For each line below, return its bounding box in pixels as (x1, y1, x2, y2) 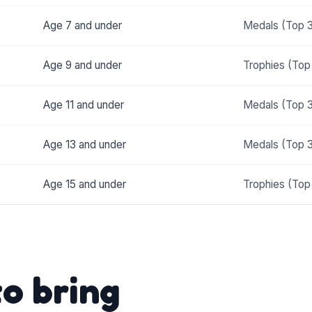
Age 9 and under (42, 58, 122, 72)
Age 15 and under (42, 178, 126, 192)
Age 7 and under (42, 19, 122, 33)
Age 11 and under (42, 98, 124, 112)
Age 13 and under (42, 138, 126, 152)
